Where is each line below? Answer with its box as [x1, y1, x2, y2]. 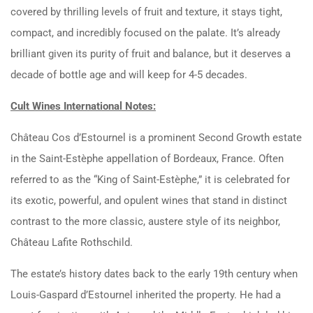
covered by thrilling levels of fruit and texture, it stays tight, [10, 5, 282, 18]
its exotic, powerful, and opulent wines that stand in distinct [10, 194, 287, 207]
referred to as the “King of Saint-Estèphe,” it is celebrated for [10, 173, 290, 186]
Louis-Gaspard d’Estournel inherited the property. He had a [10, 288, 281, 301]
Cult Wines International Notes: [10, 99, 156, 112]
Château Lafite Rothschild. [10, 235, 133, 249]
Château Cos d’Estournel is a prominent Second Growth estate [10, 131, 302, 144]
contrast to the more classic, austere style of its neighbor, [10, 214, 280, 228]
